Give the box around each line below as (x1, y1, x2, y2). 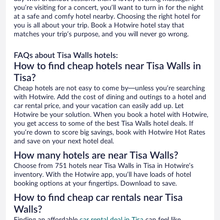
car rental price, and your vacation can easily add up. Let (14, 103, 184, 110)
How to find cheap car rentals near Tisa (14, 193, 183, 203)
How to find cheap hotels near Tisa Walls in (14, 61, 201, 72)
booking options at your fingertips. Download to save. (14, 180, 177, 188)
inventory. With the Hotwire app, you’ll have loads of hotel (14, 171, 191, 179)
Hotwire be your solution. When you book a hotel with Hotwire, (14, 111, 208, 119)
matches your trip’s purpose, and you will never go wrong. (14, 31, 189, 38)
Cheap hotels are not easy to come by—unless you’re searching (14, 85, 205, 92)
